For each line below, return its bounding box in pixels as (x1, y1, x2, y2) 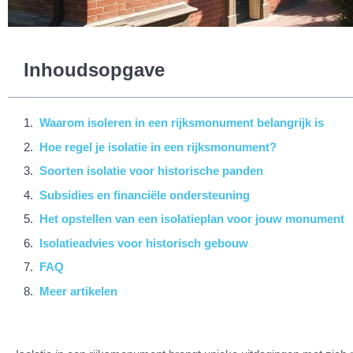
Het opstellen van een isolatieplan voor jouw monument (39, 212, 344, 226)
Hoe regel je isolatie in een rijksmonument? (39, 139, 277, 154)
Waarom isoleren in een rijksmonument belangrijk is (39, 116, 324, 130)
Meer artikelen (39, 284, 117, 298)
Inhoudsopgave (24, 59, 165, 81)
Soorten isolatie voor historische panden (39, 164, 263, 178)
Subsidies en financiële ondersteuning (39, 188, 250, 202)
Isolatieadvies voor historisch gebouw (39, 236, 248, 250)
